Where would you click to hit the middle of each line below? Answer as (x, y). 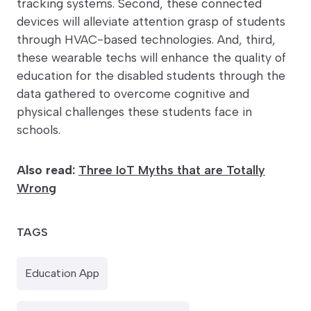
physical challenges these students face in (134, 112)
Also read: (46, 170)
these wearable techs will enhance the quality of (151, 58)
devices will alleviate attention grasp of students (151, 22)
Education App (62, 274)
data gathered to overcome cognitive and (133, 94)
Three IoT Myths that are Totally (172, 170)
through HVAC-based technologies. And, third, (146, 40)
